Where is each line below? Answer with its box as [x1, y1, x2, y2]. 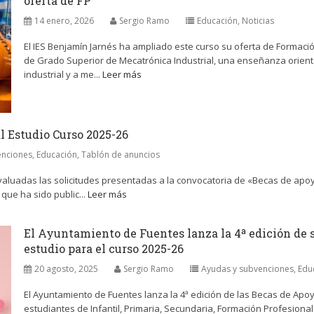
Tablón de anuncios [81, 149, 160, 161]
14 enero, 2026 [34, 15, 94, 27]
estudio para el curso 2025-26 [24, 241, 184, 256]
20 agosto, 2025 [34, 263, 98, 275]
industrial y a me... [24, 68, 102, 81]
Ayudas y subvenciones [201, 263, 294, 275]
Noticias [242, 15, 274, 27]
